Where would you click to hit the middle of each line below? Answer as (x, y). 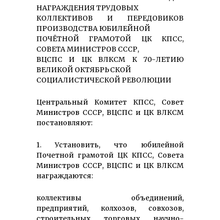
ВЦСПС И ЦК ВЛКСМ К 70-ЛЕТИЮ (110, 60)
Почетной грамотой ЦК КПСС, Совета (110, 155)
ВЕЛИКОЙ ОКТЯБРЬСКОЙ (84, 70)
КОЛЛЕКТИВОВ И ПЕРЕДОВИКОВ (110, 18)
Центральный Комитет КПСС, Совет (110, 102)
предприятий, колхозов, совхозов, (110, 208)
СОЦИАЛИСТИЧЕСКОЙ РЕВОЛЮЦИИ (104, 80)
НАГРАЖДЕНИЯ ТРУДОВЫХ (87, 8)
